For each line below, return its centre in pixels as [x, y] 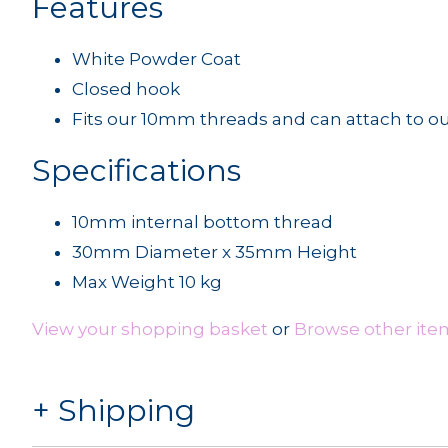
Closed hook [126, 89]
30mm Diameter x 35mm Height [214, 252]
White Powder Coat [156, 59]
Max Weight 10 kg [147, 282]
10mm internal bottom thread [202, 222]
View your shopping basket [150, 329]
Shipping [126, 411]
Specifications [136, 170]
